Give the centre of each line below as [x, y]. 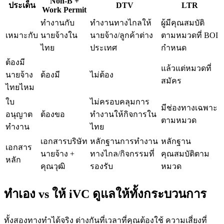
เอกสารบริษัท [64, 141]
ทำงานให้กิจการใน [123, 114]
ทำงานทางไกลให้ [121, 22]
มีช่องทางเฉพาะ [189, 107]
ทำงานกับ [57, 22]
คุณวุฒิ [53, 166]
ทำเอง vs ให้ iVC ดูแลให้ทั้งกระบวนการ [105, 194]
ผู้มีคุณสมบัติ [183, 22]
